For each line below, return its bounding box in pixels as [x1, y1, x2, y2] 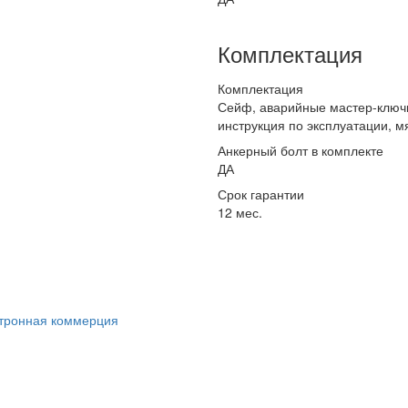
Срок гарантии [218, 185, 304, 203]
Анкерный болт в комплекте [218, 141, 383, 159]
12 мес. [218, 203, 262, 221]
